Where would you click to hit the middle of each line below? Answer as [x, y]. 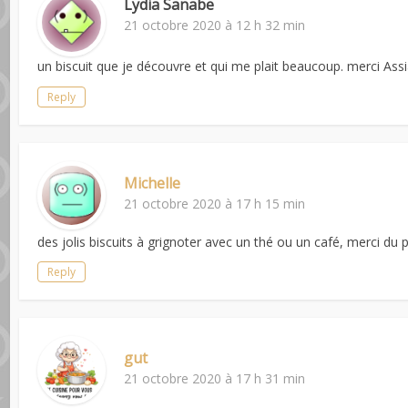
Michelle [153, 184]
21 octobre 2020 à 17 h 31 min [215, 379]
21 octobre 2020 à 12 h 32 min [215, 25]
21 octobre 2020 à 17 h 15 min [215, 204]
